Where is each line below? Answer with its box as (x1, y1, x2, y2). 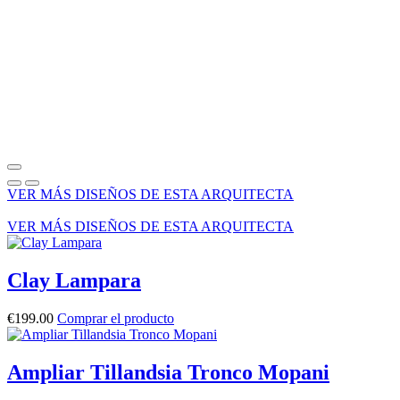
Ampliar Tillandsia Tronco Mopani (7, 361, 329, 385)
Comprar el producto (57, 311, 174, 327)
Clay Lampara (7, 269, 141, 293)
